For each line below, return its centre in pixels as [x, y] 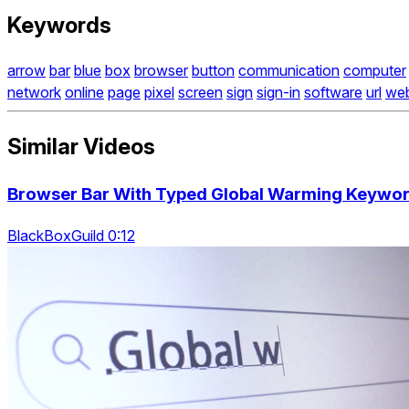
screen [200, 93]
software [333, 93]
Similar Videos [81, 147]
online [84, 93]
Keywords [59, 25]
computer [375, 71]
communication [289, 71]
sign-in [278, 93]
